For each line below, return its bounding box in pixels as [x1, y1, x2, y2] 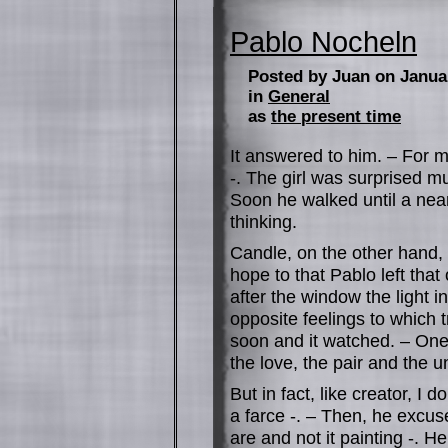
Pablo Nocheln [230, 26, 417, 58]
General [268, 87, 330, 106]
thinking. [230, 211, 297, 232]
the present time [271, 107, 401, 126]
